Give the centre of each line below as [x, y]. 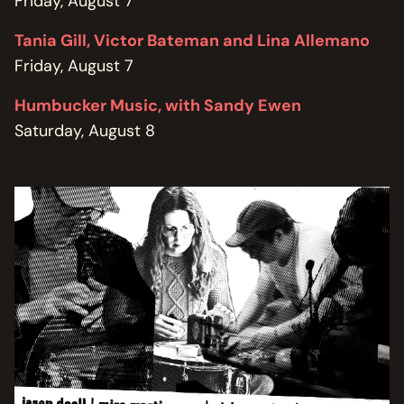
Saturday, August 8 [85, 131]
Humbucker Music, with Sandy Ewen [158, 106]
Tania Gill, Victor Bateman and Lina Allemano [192, 41]
